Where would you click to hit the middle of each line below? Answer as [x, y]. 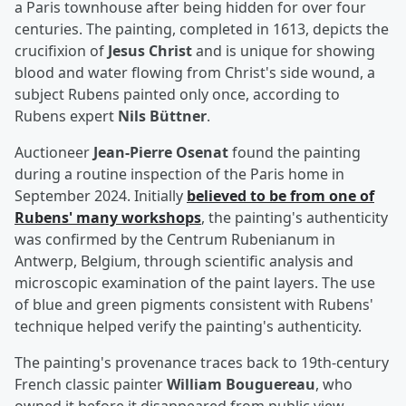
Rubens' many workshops [108, 218]
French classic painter [91, 385]
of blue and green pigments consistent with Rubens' [194, 305]
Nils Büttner [162, 116]
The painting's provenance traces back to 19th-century [202, 363]
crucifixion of [61, 51]
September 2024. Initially [101, 196]
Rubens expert [66, 116]
